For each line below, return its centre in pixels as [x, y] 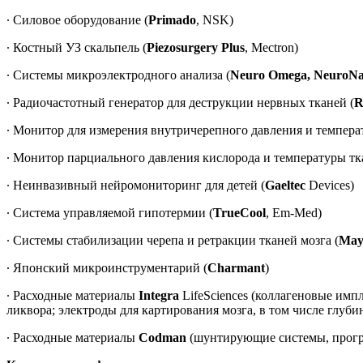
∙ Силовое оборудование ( [77, 19]
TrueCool [239, 212]
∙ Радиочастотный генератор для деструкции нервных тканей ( [180, 102]
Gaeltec [285, 185]
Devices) [330, 185]
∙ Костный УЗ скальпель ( [77, 47]
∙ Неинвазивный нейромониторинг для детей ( [136, 185]
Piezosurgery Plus [196, 47]
